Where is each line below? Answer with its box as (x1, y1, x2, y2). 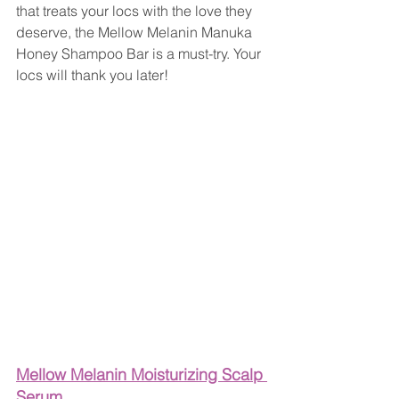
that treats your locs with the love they (16, 2, 256, 20)
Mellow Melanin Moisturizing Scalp (16, 364, 267, 386)
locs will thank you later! (16, 66, 168, 85)
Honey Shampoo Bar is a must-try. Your (16, 45, 265, 63)
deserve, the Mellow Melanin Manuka (16, 23, 256, 42)
